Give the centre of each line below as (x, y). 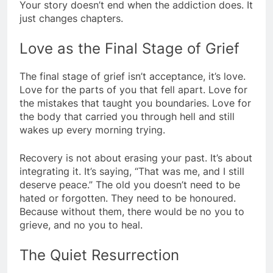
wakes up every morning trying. (92, 129)
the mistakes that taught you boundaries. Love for (135, 103)
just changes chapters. (71, 18)
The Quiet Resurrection (99, 255)
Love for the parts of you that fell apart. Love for (133, 89)
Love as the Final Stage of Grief (129, 48)
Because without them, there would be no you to (132, 211)
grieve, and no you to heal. (81, 225)
